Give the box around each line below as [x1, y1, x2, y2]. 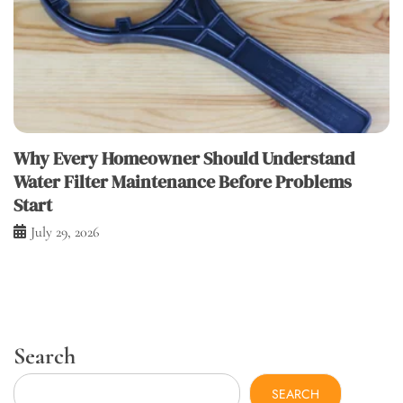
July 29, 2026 [31, 223, 99, 242]
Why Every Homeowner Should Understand [13, 146, 354, 172]
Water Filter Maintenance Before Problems [13, 169, 352, 195]
